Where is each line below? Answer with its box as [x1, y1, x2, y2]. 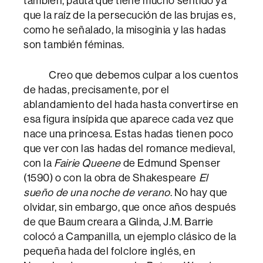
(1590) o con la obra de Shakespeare [23, 172, 199, 184]
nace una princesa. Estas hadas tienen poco [23, 128, 234, 140]
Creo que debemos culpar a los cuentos [23, 69, 239, 81]
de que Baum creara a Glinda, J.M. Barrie [23, 216, 214, 228]
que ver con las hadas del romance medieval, [23, 143, 235, 154]
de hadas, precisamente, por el [23, 84, 170, 96]
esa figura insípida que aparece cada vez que [23, 113, 234, 125]
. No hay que [170, 187, 228, 198]
